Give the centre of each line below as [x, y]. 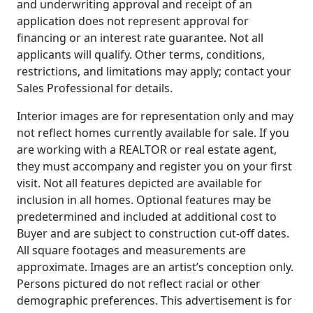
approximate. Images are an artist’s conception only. [155, 267]
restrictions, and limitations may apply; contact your [154, 72]
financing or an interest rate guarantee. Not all [140, 38]
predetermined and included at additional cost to [147, 217]
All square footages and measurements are [131, 250]
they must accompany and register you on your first [154, 167]
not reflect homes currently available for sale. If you [153, 133]
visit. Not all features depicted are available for [139, 183]
